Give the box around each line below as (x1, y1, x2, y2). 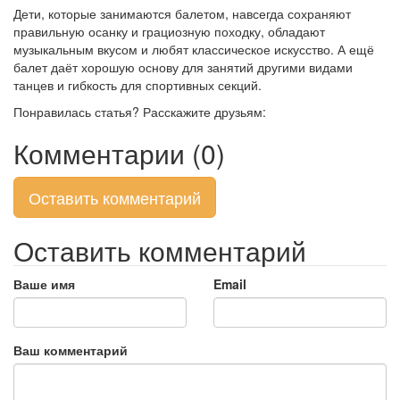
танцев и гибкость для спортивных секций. (13, 76, 262, 94)
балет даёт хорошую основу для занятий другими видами (13, 58, 353, 76)
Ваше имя (13, 275, 75, 293)
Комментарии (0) (13, 134, 225, 172)
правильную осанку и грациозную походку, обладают (13, 22, 325, 40)
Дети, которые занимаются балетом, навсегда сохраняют (13, 4, 351, 22)
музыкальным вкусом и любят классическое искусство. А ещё (13, 40, 374, 58)
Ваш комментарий (13, 341, 128, 359)
